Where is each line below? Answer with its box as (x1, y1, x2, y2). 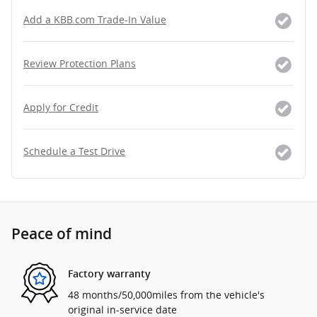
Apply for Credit (23, 100, 98, 115)
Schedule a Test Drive (23, 144, 125, 158)
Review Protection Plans (23, 57, 136, 71)
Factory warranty (68, 267, 151, 279)
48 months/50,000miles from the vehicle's (68, 288, 265, 302)
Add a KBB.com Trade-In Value (23, 13, 166, 27)
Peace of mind (11, 225, 112, 243)
